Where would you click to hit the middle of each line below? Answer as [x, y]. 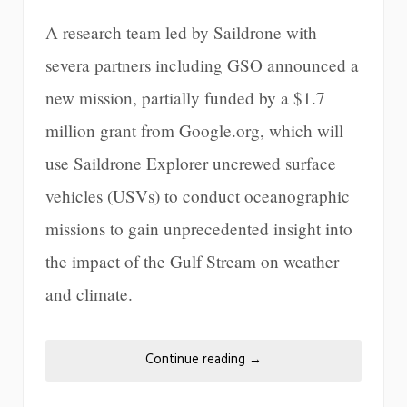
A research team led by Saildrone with [181, 33]
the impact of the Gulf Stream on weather [192, 262]
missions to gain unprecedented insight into [199, 229]
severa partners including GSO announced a [202, 65]
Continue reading [197, 361]
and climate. [89, 294]
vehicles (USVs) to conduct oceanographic [198, 196]
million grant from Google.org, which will [194, 131]
